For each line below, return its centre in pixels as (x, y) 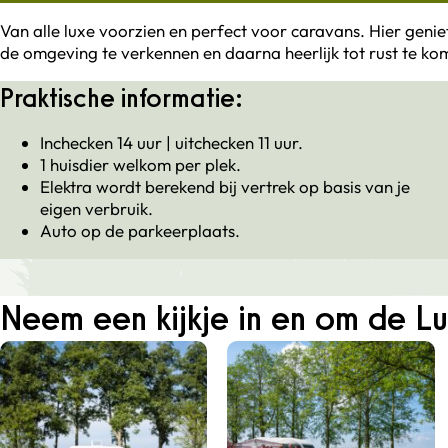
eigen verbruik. (96, 209)
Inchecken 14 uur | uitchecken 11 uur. (171, 143)
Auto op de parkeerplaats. (140, 231)
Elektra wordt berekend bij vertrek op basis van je (225, 187)
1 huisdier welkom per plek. (140, 165)
